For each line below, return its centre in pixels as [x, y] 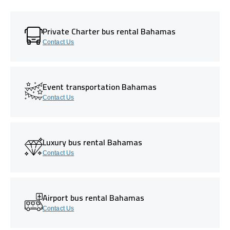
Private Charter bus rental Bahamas [109, 31]
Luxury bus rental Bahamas [92, 142]
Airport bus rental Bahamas [93, 197]
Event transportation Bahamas [100, 87]
